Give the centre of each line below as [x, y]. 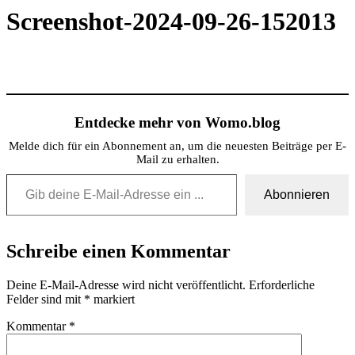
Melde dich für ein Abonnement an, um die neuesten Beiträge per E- [177, 145]
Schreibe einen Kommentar [118, 251]
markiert [113, 299]
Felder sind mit [45, 299]
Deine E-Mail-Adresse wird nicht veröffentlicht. [126, 284]
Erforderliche [282, 284]
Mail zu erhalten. [177, 159]
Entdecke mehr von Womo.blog [177, 122]
